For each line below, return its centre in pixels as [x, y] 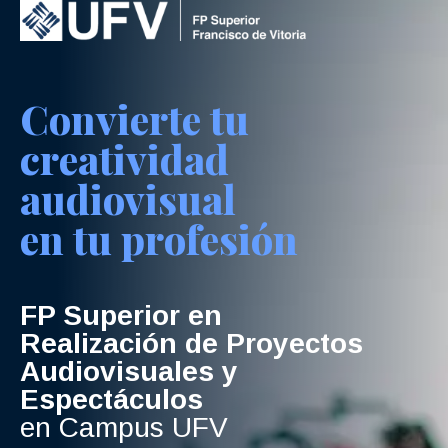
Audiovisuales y [129, 371]
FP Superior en [129, 315]
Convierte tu [139, 119]
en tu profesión [159, 239]
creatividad [124, 159]
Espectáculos [115, 399]
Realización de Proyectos [195, 343]
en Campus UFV [124, 427]
